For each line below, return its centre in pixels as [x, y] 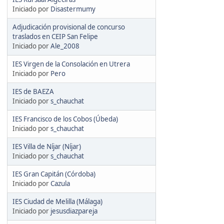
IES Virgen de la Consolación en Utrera [71, 64]
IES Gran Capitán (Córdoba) [54, 174]
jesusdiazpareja [74, 211]
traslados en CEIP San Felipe [55, 36]
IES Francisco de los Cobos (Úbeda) [65, 119]
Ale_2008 [65, 46]
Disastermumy [73, 9]
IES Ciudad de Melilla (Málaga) [57, 201]
